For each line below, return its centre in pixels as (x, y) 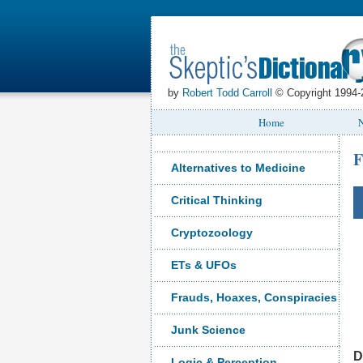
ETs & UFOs (204, 265)
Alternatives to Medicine (238, 168)
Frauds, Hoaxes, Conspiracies (254, 297)
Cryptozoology (212, 233)
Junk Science (208, 330)
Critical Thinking (217, 200)
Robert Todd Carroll (227, 93)
